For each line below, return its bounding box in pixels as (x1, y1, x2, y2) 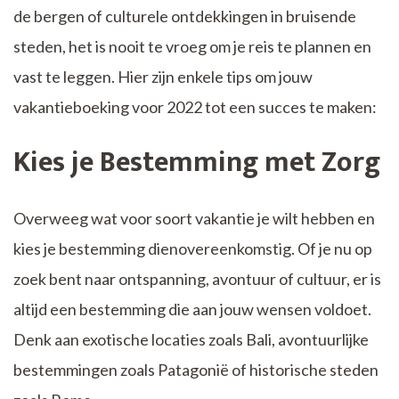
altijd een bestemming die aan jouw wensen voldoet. (13, 298, 371, 319)
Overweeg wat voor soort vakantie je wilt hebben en (13, 208, 375, 228)
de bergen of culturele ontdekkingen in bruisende (13, 5, 356, 26)
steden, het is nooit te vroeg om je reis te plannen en (13, 36, 371, 56)
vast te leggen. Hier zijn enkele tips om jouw (13, 66, 313, 86)
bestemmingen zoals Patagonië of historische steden (13, 359, 379, 379)
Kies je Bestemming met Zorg (13, 138, 380, 186)
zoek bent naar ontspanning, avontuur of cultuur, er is (13, 268, 381, 289)
